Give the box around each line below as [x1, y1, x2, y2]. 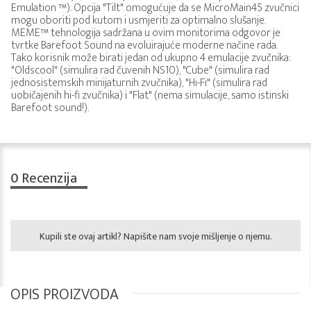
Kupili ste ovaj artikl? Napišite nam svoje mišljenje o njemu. [39, 228, 272, 244]
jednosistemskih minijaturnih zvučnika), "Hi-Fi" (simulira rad [11, 74, 267, 92]
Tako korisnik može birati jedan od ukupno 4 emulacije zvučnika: [11, 49, 291, 67]
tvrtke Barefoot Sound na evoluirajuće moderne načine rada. [11, 36, 278, 55]
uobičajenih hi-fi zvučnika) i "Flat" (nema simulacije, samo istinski [11, 86, 289, 105]
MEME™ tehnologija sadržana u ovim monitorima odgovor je [11, 24, 280, 42]
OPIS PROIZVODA [10, 282, 119, 308]
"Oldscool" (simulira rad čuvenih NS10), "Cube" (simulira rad [11, 61, 269, 80]
